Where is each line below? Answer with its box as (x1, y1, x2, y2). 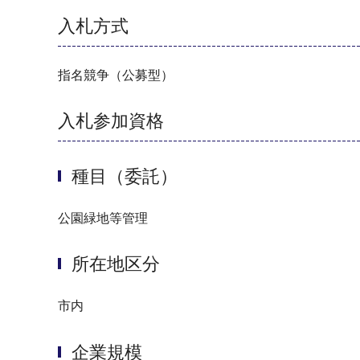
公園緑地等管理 (58, 211, 148, 225)
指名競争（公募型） (58, 67, 174, 82)
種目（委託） (72, 166, 178, 186)
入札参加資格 (58, 111, 164, 132)
